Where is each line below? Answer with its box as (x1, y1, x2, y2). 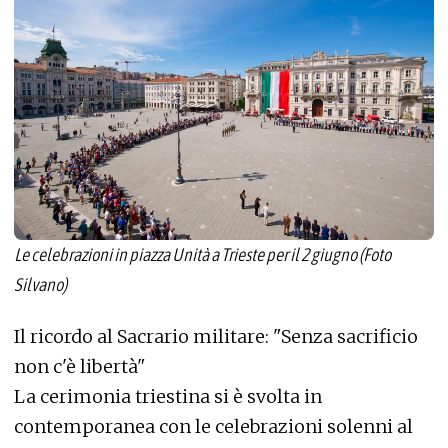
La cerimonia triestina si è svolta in (14, 385, 322, 409)
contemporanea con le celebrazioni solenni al (14, 415, 413, 439)
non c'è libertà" (14, 355, 146, 379)
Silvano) (14, 273, 67, 295)
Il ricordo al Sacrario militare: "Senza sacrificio (14, 325, 418, 349)
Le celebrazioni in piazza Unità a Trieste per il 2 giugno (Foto (14, 243, 391, 265)
